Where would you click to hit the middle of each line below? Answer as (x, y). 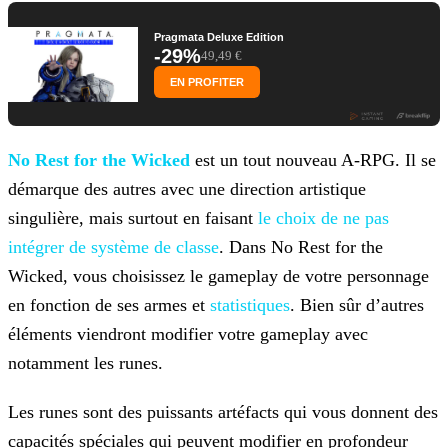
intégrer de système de (89, 247)
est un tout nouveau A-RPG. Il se (313, 160)
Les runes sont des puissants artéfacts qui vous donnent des (223, 412)
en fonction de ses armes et (109, 305)
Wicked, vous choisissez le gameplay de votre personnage (218, 276)
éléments (40, 334)
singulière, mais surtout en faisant (133, 218)
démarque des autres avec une (116, 189)
